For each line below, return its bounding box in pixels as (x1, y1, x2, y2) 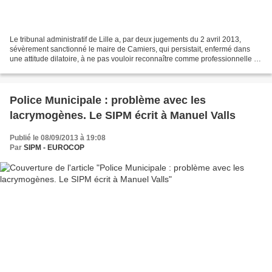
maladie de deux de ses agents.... (10, 64, 120, 73)
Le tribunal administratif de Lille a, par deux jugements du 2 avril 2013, (10, 35, 241, 44)
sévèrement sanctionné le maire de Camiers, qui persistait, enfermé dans (10, 45, 250, 54)
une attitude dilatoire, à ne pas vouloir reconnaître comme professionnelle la (10, 55, 260, 64)
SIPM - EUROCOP (24, 143, 84, 152)
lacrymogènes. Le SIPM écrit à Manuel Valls (10, 109, 236, 122)
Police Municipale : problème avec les (10, 94, 206, 107)
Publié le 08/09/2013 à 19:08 (10, 134, 106, 143)
